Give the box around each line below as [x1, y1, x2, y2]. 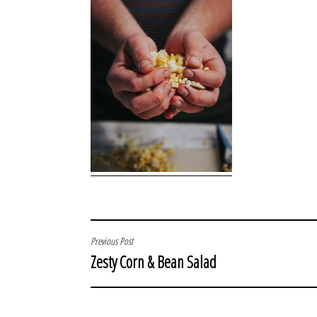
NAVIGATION [90, 260, 157, 287]
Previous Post [91, 234, 133, 248]
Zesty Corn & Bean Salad [91, 250, 217, 274]
